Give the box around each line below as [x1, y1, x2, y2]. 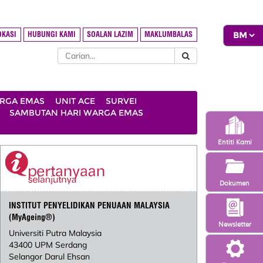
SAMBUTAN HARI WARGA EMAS [9, 107, 143, 118]
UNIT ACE [55, 96, 95, 106]
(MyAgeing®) [9, 212, 56, 223]
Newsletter [218, 220, 251, 228]
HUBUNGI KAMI [28, 30, 76, 39]
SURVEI [106, 96, 137, 106]
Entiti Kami [217, 137, 252, 146]
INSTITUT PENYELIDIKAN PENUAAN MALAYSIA [9, 200, 170, 211]
